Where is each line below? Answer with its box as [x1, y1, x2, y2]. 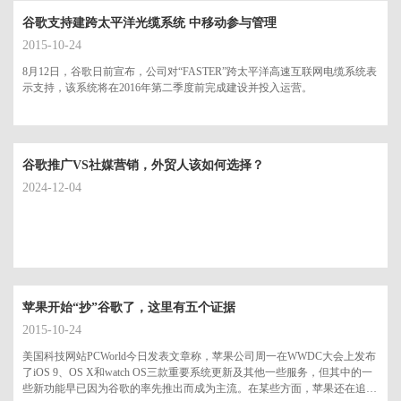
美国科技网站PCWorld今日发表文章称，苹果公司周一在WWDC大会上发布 [22, 350, 376, 363]
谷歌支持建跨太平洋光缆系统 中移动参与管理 [22, 16, 277, 30]
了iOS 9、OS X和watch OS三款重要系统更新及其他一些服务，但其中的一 [22, 366, 372, 380]
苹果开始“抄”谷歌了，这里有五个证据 [22, 301, 235, 315]
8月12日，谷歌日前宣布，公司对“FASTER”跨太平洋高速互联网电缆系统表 [22, 65, 377, 79]
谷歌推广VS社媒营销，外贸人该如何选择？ [22, 158, 264, 173]
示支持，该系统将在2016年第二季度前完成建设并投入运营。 [22, 81, 312, 95]
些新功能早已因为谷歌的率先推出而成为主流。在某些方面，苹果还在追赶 [22, 382, 377, 396]
